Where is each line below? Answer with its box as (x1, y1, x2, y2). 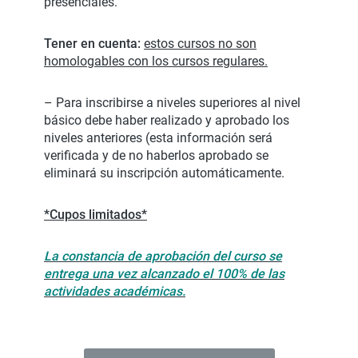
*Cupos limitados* (44, 207, 147, 222)
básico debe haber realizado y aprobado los (44, 113, 289, 128)
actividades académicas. (44, 284, 185, 299)
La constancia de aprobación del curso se (44, 249, 282, 264)
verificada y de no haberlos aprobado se (44, 148, 268, 163)
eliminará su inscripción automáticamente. (44, 165, 284, 181)
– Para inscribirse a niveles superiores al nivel (44, 95, 300, 110)
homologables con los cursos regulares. (44, 54, 268, 69)
